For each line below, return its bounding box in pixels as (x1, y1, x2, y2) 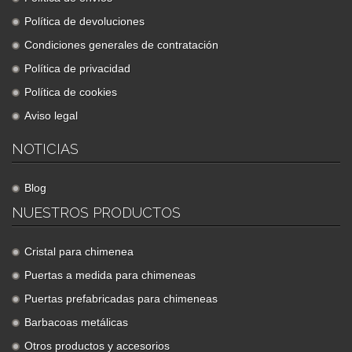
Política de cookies (24, 85, 117, 98)
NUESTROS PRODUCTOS (12, 203, 181, 221)
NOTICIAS (12, 140, 79, 157)
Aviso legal (24, 108, 78, 122)
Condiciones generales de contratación (24, 38, 218, 51)
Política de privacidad (24, 61, 130, 75)
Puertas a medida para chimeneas (24, 268, 196, 281)
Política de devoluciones (24, 14, 145, 27)
